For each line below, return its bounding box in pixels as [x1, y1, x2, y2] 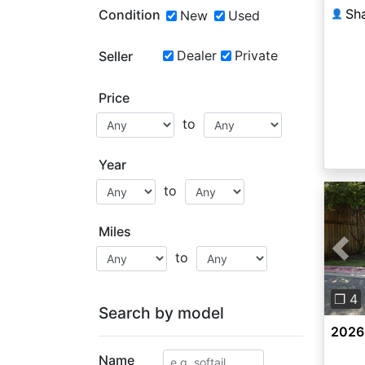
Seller [99, 48, 133, 64]
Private [234, 47, 278, 64]
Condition [99, 7, 161, 23]
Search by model [99, 303, 224, 323]
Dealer [176, 47, 217, 64]
